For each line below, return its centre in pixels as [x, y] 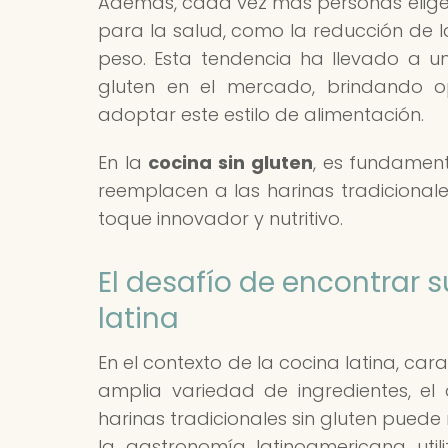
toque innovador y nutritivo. [220, 218]
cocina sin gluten [230, 162]
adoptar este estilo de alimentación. [261, 114]
